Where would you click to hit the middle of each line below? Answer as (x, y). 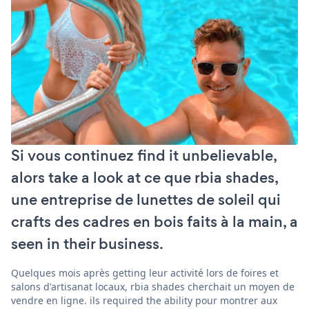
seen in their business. (87, 243)
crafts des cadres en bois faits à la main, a (154, 221)
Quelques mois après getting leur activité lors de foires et (145, 272)
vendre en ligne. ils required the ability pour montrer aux (144, 300)
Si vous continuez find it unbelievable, (144, 155)
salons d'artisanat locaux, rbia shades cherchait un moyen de (153, 286)
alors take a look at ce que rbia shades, (144, 177)
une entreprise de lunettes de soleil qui (146, 199)
